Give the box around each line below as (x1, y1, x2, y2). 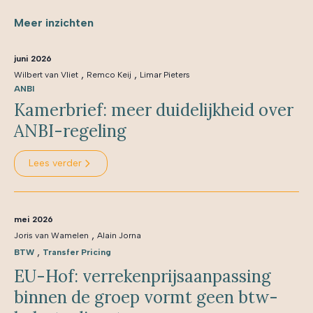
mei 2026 (14, 214, 53, 224)
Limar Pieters (140, 70, 190, 80)
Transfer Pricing (43, 247, 111, 257)
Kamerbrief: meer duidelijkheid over (14, 99, 293, 121)
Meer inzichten (14, 16, 94, 29)
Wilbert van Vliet (14, 70, 78, 80)
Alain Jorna (97, 231, 141, 240)
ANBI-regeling (14, 120, 126, 142)
